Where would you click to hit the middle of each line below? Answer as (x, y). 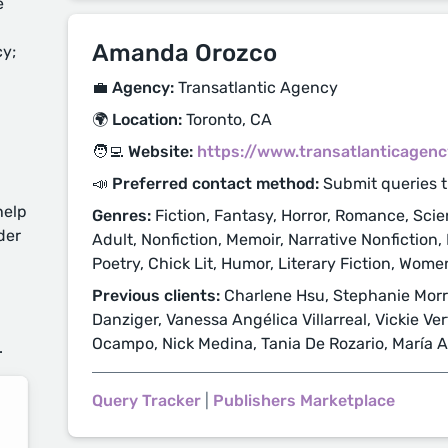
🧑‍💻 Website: (142, 151)
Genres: (121, 215)
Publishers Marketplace (304, 400)
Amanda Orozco (184, 53)
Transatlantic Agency (256, 87)
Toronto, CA (227, 119)
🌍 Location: (137, 119)
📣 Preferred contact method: (205, 183)
